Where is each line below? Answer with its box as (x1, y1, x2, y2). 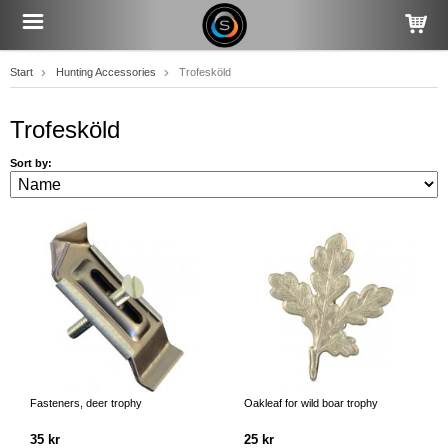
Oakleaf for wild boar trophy (244, 397, 378, 409)
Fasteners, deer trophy (30, 397, 142, 409)
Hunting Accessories (56, 66, 156, 78)
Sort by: (10, 157, 52, 169)
